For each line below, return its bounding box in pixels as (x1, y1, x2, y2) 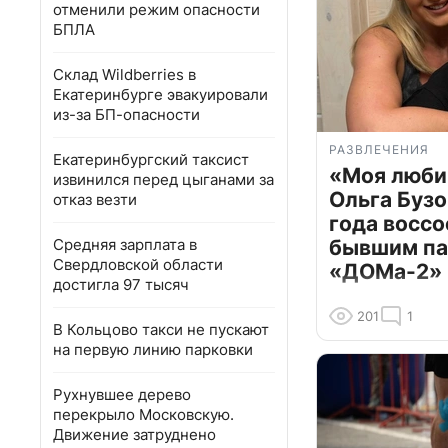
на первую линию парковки (53, 340, 253, 359)
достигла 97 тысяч (53, 275, 189, 294)
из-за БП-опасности (53, 105, 200, 124)
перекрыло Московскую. (53, 405, 234, 424)
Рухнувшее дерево (53, 385, 191, 404)
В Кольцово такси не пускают (53, 320, 269, 339)
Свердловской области (53, 255, 223, 274)
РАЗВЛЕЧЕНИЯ (329, 142, 429, 158)
